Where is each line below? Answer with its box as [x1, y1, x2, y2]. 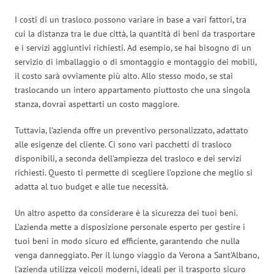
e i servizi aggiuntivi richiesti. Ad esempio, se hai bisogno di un [15, 42, 251, 53]
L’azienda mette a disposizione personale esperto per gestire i [15, 221, 245, 232]
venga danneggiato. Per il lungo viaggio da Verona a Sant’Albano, [15, 249, 259, 261]
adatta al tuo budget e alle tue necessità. [15, 180, 168, 192]
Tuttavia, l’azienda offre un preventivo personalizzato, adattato [15, 124, 248, 136]
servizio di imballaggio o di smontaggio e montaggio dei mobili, [15, 56, 256, 67]
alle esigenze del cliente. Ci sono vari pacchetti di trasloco [15, 138, 232, 150]
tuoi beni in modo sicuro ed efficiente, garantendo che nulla [15, 235, 240, 246]
